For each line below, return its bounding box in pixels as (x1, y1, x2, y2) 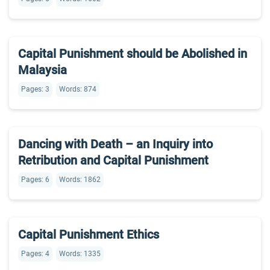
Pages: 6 (21, 175, 49, 184)
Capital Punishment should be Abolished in (18, 46, 247, 61)
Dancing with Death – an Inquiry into (18, 137, 213, 151)
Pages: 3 (21, 85, 49, 93)
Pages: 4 (21, 250, 49, 258)
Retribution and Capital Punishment (18, 153, 209, 168)
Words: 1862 (59, 175, 101, 184)
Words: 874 (59, 85, 96, 93)
